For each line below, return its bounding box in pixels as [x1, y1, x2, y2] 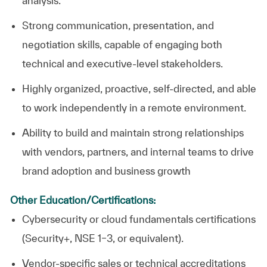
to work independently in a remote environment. [21, 101, 246, 113]
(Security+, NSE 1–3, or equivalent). [21, 232, 184, 244]
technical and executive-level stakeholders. [21, 57, 223, 69]
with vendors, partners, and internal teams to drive [21, 145, 254, 157]
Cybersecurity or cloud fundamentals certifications [21, 213, 256, 225]
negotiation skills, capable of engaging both [21, 38, 222, 50]
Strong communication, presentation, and [21, 19, 214, 31]
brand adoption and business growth [21, 164, 191, 176]
